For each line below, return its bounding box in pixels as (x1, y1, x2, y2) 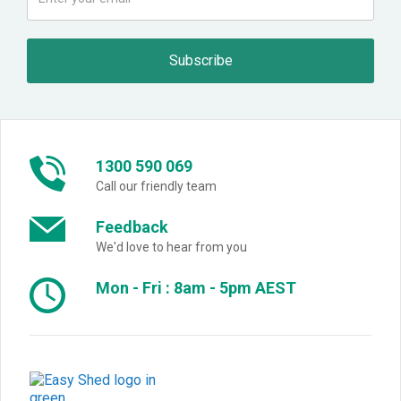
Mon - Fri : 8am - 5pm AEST (96, 277, 296, 297)
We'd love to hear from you (96, 239, 247, 254)
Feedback (96, 217, 168, 236)
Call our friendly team (96, 178, 217, 193)
